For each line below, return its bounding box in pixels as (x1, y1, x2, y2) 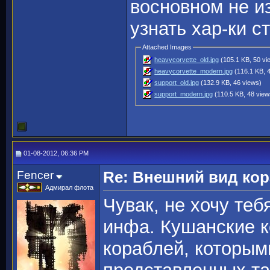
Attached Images (142, 43, 192, 51)
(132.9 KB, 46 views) (199, 79, 262, 87)
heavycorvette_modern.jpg (154, 67, 233, 75)
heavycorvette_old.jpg (154, 56, 219, 64)
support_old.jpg (154, 79, 199, 87)
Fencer (17, 169, 54, 181)
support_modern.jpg (154, 90, 213, 98)
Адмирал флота (45, 184, 93, 191)
